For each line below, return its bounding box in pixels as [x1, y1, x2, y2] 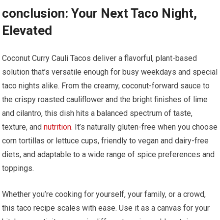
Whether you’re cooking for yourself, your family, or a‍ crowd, [2, 190, 206, 199]
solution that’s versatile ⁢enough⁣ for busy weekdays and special [2, 67, 218, 77]
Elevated [2, 23, 53, 38]
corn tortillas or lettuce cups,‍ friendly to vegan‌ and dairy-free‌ [2, 136, 209, 146]
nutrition [44, 122, 72, 132]
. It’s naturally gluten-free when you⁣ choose [71, 122, 218, 132]
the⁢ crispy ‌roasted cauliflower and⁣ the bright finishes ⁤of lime [2, 95, 208, 105]
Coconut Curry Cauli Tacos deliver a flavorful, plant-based [2, 54, 197, 63]
